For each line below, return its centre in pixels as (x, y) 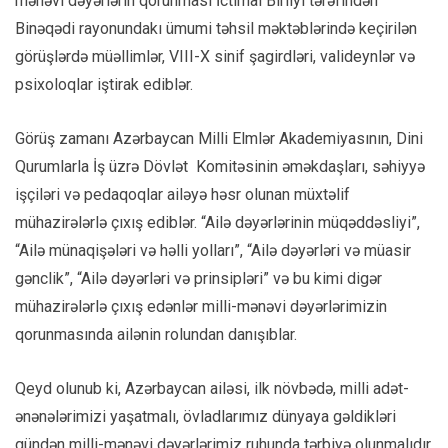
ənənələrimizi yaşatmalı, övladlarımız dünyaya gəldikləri (205, 416)
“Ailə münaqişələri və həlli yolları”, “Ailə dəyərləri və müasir (213, 250)
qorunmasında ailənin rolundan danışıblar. (156, 334)
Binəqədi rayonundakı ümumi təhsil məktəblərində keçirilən (216, 28)
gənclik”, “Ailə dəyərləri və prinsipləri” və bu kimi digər (198, 278)
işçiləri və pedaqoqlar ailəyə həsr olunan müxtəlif (182, 194)
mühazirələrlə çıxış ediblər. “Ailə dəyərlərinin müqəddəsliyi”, (217, 222)
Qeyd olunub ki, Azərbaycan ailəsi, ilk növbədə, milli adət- (212, 388)
